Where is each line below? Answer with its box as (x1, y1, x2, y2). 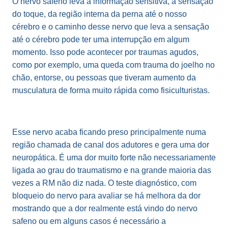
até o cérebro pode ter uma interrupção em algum (12, 35, 189, 44)
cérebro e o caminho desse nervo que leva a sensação (12, 22, 209, 31)
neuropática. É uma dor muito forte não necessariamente (12, 153, 216, 162)
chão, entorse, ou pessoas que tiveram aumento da (12, 73, 196, 82)
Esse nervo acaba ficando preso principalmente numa (12, 127, 206, 136)
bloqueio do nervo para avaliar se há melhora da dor (12, 191, 201, 200)
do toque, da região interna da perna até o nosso (12, 9, 187, 18)
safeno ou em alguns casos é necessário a (12, 216, 166, 225)
